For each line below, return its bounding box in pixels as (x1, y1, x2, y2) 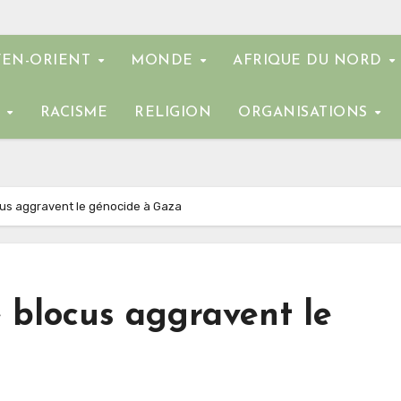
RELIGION (134, 106, 211, 120)
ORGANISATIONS (238, 106, 372, 120)
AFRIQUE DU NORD (233, 54, 388, 68)
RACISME (39, 106, 107, 120)
